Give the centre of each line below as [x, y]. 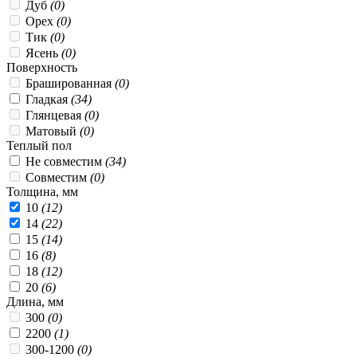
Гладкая [48, 99]
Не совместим [65, 161]
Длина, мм [35, 301]
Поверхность [42, 67]
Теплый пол [39, 145]
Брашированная [70, 83]
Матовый [53, 131]
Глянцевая [55, 115]
